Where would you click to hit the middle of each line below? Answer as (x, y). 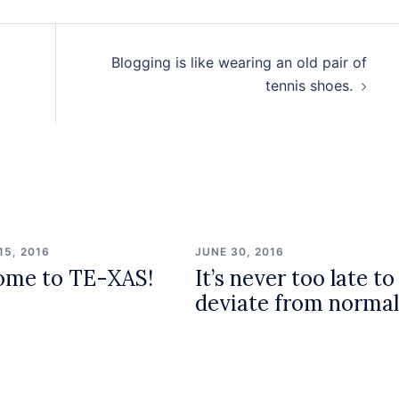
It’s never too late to (294, 279)
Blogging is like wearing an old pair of (239, 63)
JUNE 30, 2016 (239, 252)
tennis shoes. (309, 86)
